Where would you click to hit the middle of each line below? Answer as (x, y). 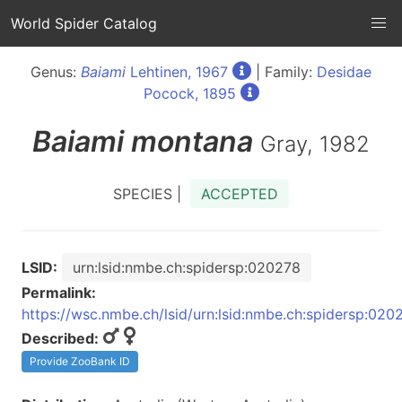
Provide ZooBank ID (80, 361)
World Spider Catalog (84, 23)
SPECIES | (152, 194)
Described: (60, 338)
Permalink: (59, 293)
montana (192, 141)
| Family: (284, 72)
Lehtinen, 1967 (177, 72)
